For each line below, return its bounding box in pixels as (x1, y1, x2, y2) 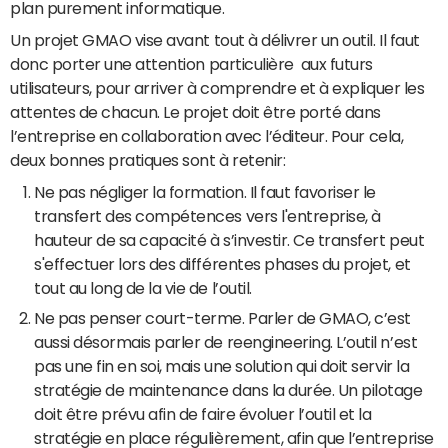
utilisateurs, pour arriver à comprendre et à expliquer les (10, 80, 425, 96)
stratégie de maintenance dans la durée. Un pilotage (34, 382, 423, 398)
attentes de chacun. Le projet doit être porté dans (10, 104, 381, 120)
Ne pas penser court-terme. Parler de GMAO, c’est (34, 310, 411, 326)
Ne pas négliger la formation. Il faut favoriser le (34, 184, 376, 200)
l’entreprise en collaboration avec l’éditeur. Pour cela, (10, 128, 404, 144)
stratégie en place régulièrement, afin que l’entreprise (34, 430, 434, 446)
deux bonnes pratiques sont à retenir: (10, 152, 286, 168)
